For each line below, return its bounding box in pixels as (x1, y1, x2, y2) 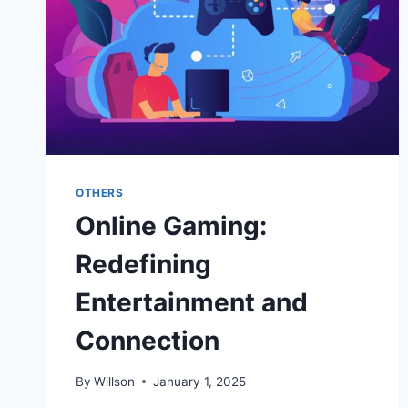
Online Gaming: (76, 210, 267, 242)
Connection (76, 325, 219, 357)
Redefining (76, 249, 211, 280)
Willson (94, 373, 136, 389)
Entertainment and (76, 287, 308, 319)
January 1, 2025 (153, 373, 247, 389)
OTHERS (76, 186, 124, 200)
